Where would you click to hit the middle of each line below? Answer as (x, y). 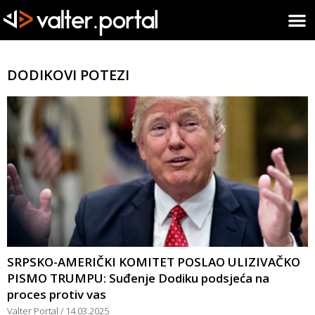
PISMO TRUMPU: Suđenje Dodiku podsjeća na (138, 278)
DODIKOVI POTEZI (68, 75)
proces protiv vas (57, 294)
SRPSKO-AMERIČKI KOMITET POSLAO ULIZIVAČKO (154, 262)
